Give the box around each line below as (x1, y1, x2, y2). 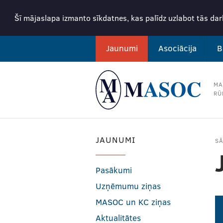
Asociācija (158, 42, 197, 54)
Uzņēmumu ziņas (96, 180, 161, 192)
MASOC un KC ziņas (96, 196, 171, 208)
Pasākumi (96, 164, 132, 176)
